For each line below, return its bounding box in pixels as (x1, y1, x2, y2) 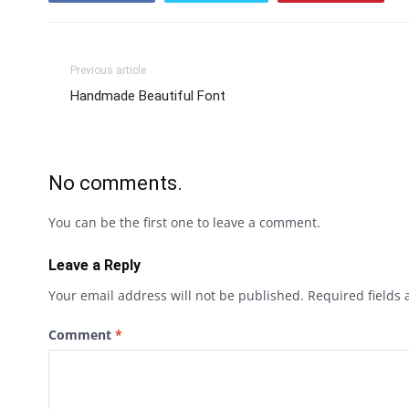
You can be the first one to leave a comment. (48, 213, 320, 231)
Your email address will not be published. (48, 286, 304, 304)
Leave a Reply (48, 256, 141, 274)
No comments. (48, 171, 183, 194)
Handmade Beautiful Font (70, 87, 225, 104)
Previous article (70, 63, 146, 77)
